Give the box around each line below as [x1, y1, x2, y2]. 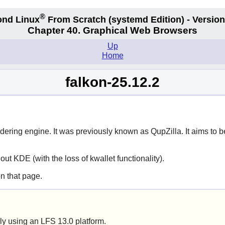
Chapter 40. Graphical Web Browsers [28, 25, 197, 36]
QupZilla [150, 127, 181, 136]
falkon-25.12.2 [65, 74, 160, 90]
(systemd [108, 14, 148, 25]
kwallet [89, 154, 115, 163]
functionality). [115, 154, 164, 163]
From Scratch [45, 14, 108, 25]
